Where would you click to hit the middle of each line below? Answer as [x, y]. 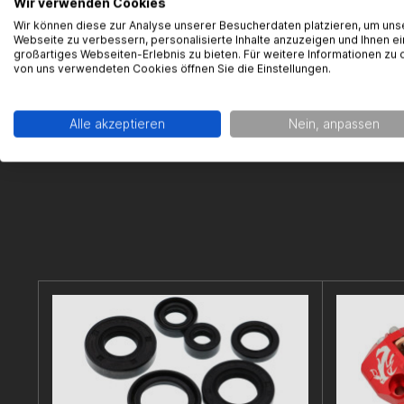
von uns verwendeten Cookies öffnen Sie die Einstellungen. [172, 69]
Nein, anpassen [334, 124]
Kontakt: [363, 26]
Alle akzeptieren [117, 124]
